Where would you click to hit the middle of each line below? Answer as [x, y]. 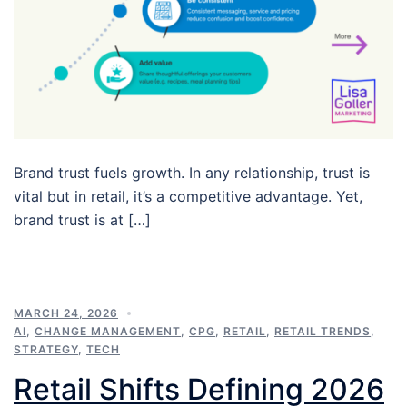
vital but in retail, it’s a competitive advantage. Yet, [188, 196]
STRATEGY [46, 349]
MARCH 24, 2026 [66, 313]
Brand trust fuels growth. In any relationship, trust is [192, 172]
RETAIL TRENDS [323, 331]
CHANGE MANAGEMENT [108, 331]
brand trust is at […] [82, 219]
